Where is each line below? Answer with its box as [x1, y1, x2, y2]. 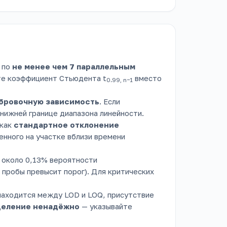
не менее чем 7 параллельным [12, 61, 135, 71]
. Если [99, 96, 120, 106]
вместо [133, 73, 162, 83]
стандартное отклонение [14, 120, 119, 129]
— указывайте [80, 201, 132, 211]
